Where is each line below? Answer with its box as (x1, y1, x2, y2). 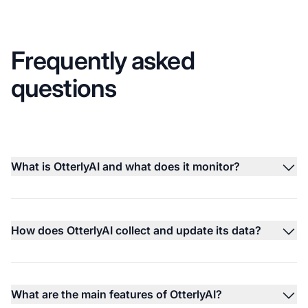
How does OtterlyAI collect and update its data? (11, 223, 261, 237)
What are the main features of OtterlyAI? (11, 287, 222, 301)
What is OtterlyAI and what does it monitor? (11, 159, 240, 173)
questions (11, 72, 116, 103)
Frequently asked (11, 45, 195, 76)
